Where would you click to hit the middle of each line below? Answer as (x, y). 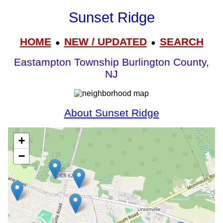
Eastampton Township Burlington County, (111, 62)
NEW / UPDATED (105, 41)
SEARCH (181, 41)
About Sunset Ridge (111, 113)
